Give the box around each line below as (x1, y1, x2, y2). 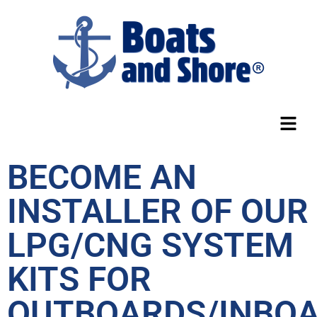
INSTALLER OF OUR (7, 191, 309, 232)
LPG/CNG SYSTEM (7, 225, 294, 266)
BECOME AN (7, 157, 197, 198)
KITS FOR (7, 259, 151, 300)
